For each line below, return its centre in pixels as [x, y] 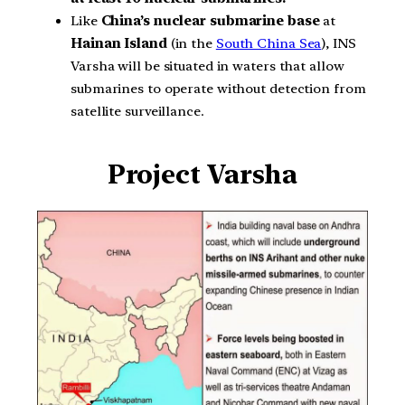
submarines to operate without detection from [218, 89]
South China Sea [268, 43]
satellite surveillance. [137, 111]
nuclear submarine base [236, 21]
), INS [339, 43]
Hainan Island [119, 43]
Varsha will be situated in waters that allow [207, 66]
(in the [191, 43]
